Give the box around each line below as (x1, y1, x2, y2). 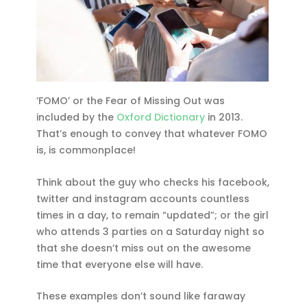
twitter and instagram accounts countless (36, 191, 250, 206)
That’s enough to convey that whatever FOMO (36, 127, 268, 141)
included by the (36, 110, 117, 125)
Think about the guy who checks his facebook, (36, 175, 270, 189)
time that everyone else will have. (36, 257, 204, 271)
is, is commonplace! (36, 143, 136, 158)
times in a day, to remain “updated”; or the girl (36, 208, 269, 222)
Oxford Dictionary (116, 110, 206, 125)
